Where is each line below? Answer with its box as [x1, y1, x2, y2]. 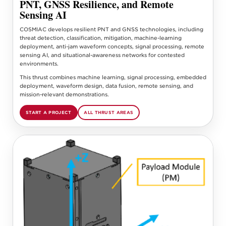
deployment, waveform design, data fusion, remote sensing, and [19, 82, 193, 89]
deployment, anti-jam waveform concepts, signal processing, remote [19, 43, 204, 49]
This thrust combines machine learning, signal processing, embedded [19, 74, 206, 80]
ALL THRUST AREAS [84, 110, 134, 116]
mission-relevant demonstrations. [19, 91, 109, 97]
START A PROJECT [26, 110, 72, 116]
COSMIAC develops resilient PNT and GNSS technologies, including [19, 26, 203, 32]
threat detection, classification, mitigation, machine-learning [19, 34, 182, 41]
